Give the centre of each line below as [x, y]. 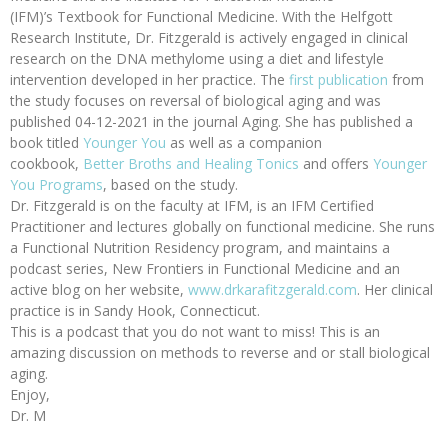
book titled [46, 143]
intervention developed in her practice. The [149, 80]
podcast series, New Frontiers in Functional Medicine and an [205, 269]
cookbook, [46, 164]
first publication [338, 80]
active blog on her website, [99, 290]
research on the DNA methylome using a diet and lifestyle [197, 59]
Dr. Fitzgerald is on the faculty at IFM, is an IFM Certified [192, 206]
